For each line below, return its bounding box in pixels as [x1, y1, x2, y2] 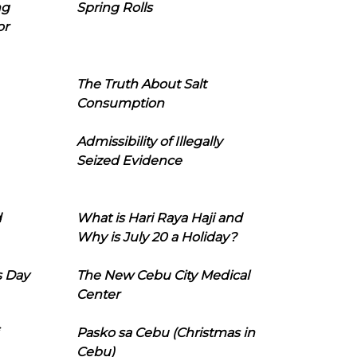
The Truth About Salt [76, 76, 206, 92]
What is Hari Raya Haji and [76, 210, 242, 226]
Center [76, 287, 120, 302]
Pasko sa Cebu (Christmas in [76, 325, 255, 340]
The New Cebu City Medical [76, 268, 249, 283]
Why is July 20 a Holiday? [76, 229, 237, 245]
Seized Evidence [76, 153, 182, 168]
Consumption [76, 96, 164, 111]
